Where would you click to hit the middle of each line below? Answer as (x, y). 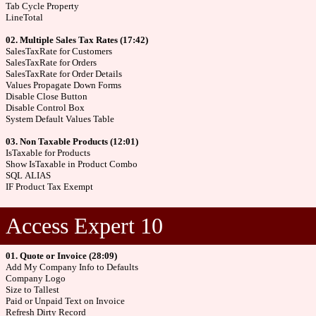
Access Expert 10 (84, 226)
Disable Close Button (47, 96)
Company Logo (36, 278)
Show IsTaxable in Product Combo (72, 164)
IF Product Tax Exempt (49, 187)
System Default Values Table (60, 119)
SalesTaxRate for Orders (51, 62)
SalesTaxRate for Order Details (64, 74)
